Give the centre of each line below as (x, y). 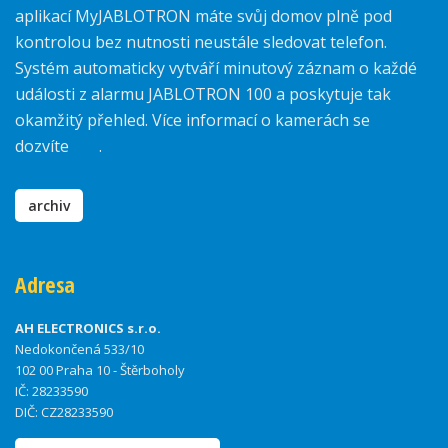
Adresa (45, 285)
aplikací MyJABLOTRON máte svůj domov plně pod (203, 16)
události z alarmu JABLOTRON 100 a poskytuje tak (203, 94)
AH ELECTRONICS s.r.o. (88, 328)
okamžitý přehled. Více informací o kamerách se (192, 120)
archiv (49, 206)
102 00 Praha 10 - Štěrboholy (100, 370)
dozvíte (44, 146)
